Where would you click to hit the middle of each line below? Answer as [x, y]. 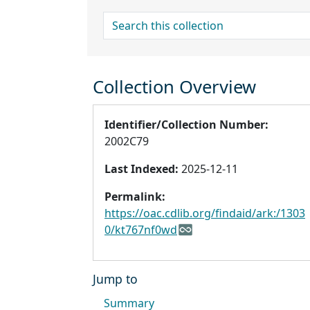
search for [130, 20]
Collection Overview [174, 87]
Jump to [115, 279]
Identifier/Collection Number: [186, 125]
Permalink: [135, 197]
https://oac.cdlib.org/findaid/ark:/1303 [205, 213]
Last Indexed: [142, 169]
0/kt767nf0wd [141, 230]
